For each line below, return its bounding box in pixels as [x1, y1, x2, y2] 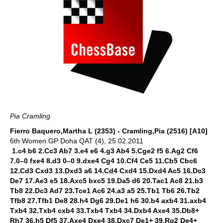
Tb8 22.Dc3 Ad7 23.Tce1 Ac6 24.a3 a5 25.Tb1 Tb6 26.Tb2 [10, 187, 200, 195]
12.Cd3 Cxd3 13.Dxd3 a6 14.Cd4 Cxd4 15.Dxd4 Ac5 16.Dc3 [10, 167, 206, 175]
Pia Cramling [10, 112, 50, 120]
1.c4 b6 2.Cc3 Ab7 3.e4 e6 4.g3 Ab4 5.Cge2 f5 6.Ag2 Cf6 [12, 147, 198, 155]
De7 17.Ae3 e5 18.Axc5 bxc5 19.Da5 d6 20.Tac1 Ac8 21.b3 [10, 177, 203, 185]
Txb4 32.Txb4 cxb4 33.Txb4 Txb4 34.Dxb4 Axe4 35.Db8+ [10, 207, 199, 215]
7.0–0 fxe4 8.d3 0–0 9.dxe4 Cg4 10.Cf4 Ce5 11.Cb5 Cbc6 [10, 157, 197, 165]
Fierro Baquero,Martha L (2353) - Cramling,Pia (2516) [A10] [10, 127, 208, 135]
